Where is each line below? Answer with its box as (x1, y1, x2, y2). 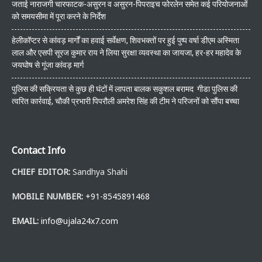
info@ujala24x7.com (41, 215, 118, 226)
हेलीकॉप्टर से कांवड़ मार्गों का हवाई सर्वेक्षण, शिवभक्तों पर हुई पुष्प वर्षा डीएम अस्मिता (12, 35, 239, 45)
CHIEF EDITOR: (12, 166, 70, 177)
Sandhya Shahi (70, 166, 127, 177)
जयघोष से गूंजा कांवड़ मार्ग (12, 60, 84, 70)
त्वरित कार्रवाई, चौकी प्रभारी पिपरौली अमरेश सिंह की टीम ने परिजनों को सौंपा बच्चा (12, 96, 239, 106)
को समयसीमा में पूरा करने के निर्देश (12, 11, 106, 21)
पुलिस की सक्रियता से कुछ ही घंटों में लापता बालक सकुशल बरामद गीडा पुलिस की (12, 84, 237, 94)
